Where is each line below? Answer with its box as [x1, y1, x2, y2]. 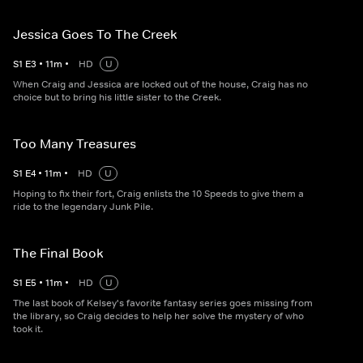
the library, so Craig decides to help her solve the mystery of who [13, 310, 304, 323]
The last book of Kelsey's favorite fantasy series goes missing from [13, 297, 313, 310]
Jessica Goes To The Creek [13, 26, 177, 43]
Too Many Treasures [13, 135, 136, 152]
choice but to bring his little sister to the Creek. [13, 91, 221, 105]
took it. [13, 322, 43, 336]
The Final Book [13, 245, 104, 262]
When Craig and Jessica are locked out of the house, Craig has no [13, 78, 308, 92]
